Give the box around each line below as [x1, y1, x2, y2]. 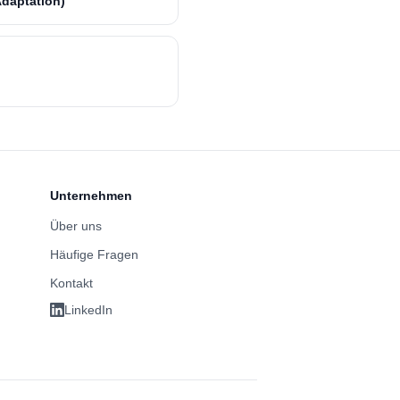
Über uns [50, 219, 102, 233]
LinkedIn [64, 303, 112, 317]
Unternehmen [50, 188, 132, 203]
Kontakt [50, 276, 93, 290]
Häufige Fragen [50, 247, 138, 262]
